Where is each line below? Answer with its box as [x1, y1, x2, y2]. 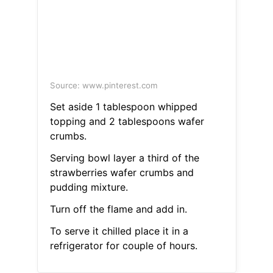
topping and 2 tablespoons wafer [49, 115, 204, 128]
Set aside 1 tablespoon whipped [49, 101, 197, 113]
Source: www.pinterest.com [49, 80, 158, 91]
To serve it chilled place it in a [49, 225, 188, 238]
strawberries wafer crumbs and [49, 166, 194, 179]
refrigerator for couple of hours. [49, 239, 197, 252]
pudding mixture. [49, 181, 128, 194]
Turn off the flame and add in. [49, 203, 187, 216]
